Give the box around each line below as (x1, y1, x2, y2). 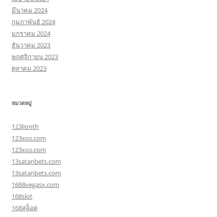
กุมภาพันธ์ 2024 (12, 17, 55, 26)
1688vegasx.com (12, 180, 59, 189)
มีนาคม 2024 (12, 6, 47, 15)
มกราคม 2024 (12, 29, 50, 38)
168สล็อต (12, 203, 37, 212)
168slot (12, 192, 32, 201)
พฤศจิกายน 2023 (12, 52, 58, 61)
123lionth (12, 122, 39, 131)
